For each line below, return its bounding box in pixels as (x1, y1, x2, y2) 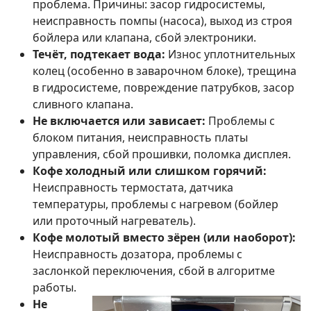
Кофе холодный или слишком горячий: (33, 163, 267, 179)
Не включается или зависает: (33, 113, 205, 129)
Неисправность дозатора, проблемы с (33, 246, 242, 262)
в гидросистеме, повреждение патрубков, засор (33, 80, 294, 96)
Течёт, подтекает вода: (33, 47, 165, 62)
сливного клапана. (33, 96, 133, 112)
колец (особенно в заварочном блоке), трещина (33, 63, 296, 79)
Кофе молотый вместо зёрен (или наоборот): (33, 230, 296, 246)
